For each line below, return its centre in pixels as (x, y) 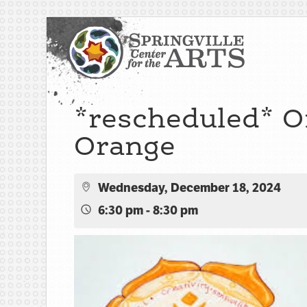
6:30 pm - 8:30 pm (148, 210)
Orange (125, 146)
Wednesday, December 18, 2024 (190, 188)
